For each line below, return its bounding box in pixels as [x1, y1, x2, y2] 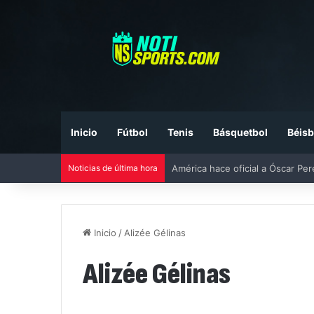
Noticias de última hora [68, 163, 158, 174]
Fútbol [117, 126, 148, 139]
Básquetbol [213, 126, 268, 139]
